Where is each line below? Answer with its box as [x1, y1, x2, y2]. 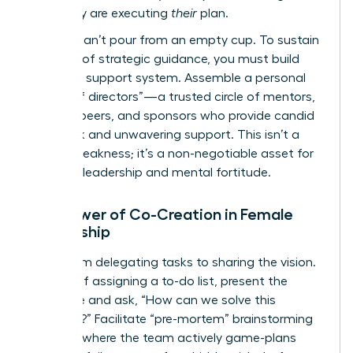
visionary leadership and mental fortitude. [29, 165, 271, 179]
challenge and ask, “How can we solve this [29, 293, 276, 307]
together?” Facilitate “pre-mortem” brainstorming [29, 312, 313, 325]
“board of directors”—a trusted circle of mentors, [29, 90, 315, 103]
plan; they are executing [29, 6, 171, 20]
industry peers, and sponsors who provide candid [29, 109, 314, 122]
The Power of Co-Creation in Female [29, 206, 293, 222]
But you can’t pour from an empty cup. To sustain [29, 33, 319, 46]
